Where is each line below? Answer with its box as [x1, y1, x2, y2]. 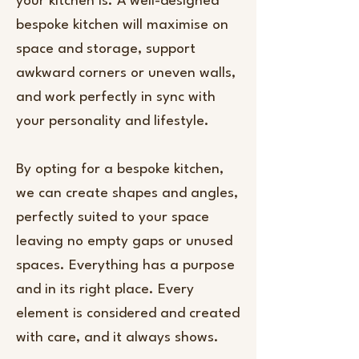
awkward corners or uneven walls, [16, 67, 236, 80]
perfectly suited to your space [16, 211, 209, 224]
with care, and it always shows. [16, 331, 219, 345]
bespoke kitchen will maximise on [16, 18, 228, 32]
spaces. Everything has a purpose [16, 259, 235, 272]
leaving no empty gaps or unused [16, 235, 232, 248]
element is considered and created [16, 307, 240, 321]
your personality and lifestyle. [16, 115, 217, 128]
